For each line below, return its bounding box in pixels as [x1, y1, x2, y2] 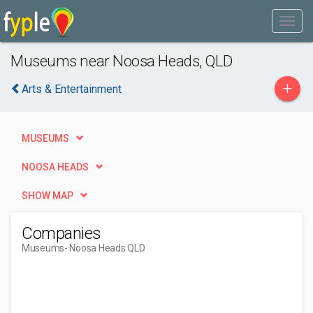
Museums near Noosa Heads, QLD [10, 52, 233, 70]
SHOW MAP [22, 190, 73, 201]
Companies [22, 224, 101, 243]
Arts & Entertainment [22, 82, 122, 96]
